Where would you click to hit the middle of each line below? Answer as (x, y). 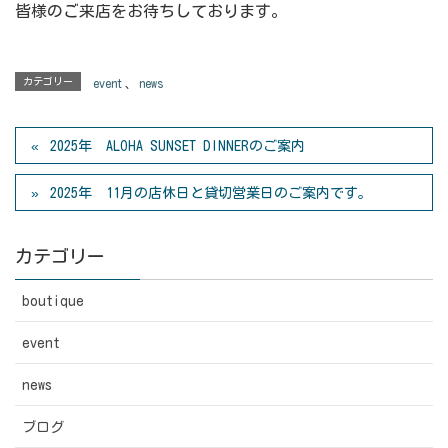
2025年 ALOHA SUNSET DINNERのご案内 (178, 145)
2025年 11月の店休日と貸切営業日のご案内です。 (211, 192)
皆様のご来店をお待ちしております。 (151, 11)
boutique (53, 300)
